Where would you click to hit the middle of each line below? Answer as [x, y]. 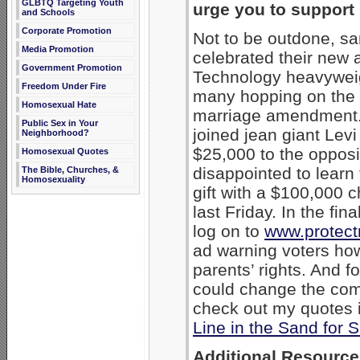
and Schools [48, 12]
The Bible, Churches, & [70, 170]
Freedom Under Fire [64, 86]
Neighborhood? [55, 133]
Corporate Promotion [67, 31]
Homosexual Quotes [65, 151]
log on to [229, 231]
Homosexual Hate [59, 104]
